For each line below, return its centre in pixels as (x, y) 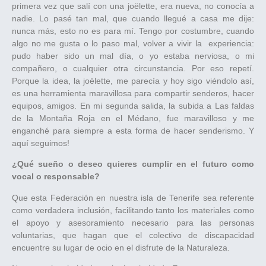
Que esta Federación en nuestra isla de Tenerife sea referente (133, 197)
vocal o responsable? (56, 177)
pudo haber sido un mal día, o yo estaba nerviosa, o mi (133, 56)
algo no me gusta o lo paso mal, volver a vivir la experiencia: (133, 43)
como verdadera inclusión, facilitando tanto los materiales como (133, 210)
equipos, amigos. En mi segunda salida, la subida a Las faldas (133, 105)
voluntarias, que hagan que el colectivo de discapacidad (133, 235)
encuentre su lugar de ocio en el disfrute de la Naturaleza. (122, 247)
